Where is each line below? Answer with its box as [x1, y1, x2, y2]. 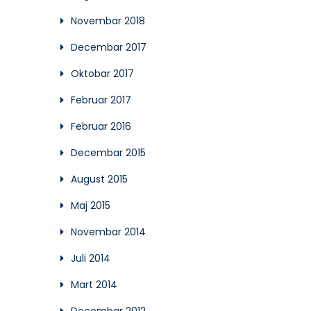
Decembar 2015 [71, 146, 146, 160]
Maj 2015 [71, 199, 110, 212]
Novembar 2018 [71, 14, 145, 28]
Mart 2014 [71, 278, 117, 292]
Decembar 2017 [71, 40, 146, 54]
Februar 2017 [71, 93, 131, 107]
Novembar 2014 [71, 225, 146, 239]
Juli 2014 [71, 251, 110, 265]
